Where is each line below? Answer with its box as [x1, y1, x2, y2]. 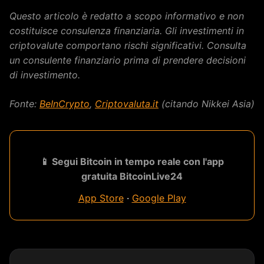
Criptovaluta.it [95, 97, 159, 110]
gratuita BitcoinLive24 [81, 170, 183, 182]
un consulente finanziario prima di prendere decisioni [9, 54, 246, 66]
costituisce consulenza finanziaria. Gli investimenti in [9, 24, 244, 37]
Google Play [131, 192, 186, 204]
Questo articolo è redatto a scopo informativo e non [9, 9, 244, 22]
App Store [78, 192, 124, 204]
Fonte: [9, 97, 39, 110]
